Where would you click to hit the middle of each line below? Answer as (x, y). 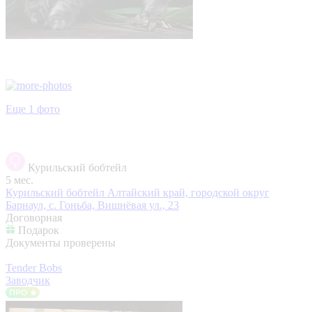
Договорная (34, 217)
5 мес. (19, 180)
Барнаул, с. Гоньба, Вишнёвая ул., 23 (92, 205)
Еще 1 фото (33, 109)
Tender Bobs (34, 267)
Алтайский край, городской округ (188, 192)
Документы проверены (61, 242)
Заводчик (28, 280)
